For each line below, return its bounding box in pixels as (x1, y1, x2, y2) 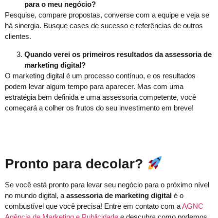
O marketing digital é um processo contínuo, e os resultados (5, 71, 196, 80)
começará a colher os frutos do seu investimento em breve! (5, 103, 194, 112)
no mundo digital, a (5, 191, 66, 200)
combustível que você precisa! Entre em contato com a (5, 201, 182, 210)
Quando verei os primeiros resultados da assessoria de (24, 50, 212, 58)
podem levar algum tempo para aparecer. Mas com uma (5, 82, 183, 91)
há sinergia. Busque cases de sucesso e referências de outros (5, 21, 203, 30)
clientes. (5, 32, 31, 41)
